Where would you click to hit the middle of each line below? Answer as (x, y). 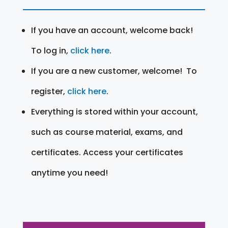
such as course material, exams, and (107, 132)
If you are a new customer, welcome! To (114, 71)
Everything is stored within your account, (114, 111)
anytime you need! (69, 173)
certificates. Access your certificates (107, 152)
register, (49, 91)
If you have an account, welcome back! (112, 30)
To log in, (50, 50)
